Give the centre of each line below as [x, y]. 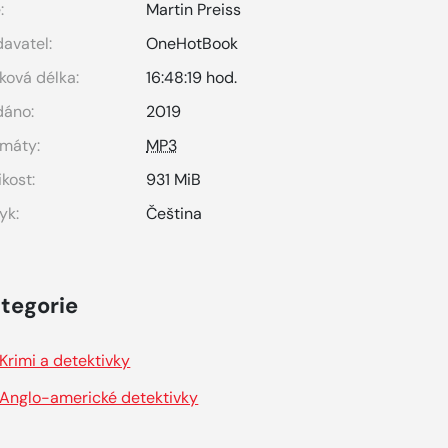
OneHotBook [192, 43]
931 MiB [174, 179]
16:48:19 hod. [192, 77]
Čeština [174, 213]
